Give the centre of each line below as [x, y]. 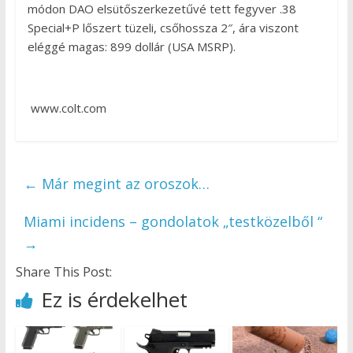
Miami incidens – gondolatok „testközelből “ [173, 222]
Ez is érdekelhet [114, 300]
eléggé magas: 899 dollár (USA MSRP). [131, 47]
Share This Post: [63, 272]
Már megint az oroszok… [123, 184]
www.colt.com [67, 108]
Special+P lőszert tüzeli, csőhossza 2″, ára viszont [163, 28]
